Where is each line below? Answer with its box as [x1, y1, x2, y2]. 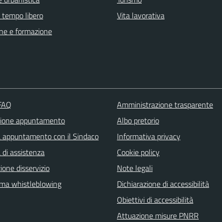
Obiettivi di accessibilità [116, 194, 193, 206]
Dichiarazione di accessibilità [116, 178, 209, 190]
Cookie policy [116, 146, 160, 159]
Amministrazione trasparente [116, 99, 213, 111]
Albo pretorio [116, 114, 159, 127]
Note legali [116, 162, 153, 174]
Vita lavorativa [117, 9, 165, 22]
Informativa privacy [116, 130, 180, 143]
